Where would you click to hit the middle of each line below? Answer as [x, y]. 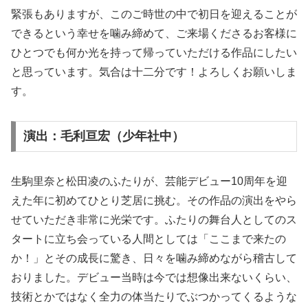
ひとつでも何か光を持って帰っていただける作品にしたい [154, 52]
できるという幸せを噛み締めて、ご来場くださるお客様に [154, 33]
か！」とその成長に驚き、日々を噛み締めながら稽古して [154, 258]
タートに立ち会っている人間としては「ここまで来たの [148, 239]
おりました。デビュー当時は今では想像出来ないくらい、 [154, 278]
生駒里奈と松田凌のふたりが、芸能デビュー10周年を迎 [149, 181]
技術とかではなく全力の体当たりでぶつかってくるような [154, 297]
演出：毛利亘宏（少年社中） [103, 136]
